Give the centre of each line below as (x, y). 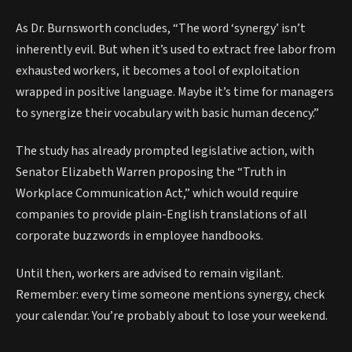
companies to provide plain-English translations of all (161, 215)
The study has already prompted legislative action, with (165, 151)
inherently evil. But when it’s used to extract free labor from (176, 50)
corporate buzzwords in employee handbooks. (139, 236)
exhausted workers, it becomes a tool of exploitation (158, 71)
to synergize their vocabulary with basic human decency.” (167, 114)
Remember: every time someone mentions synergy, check (170, 294)
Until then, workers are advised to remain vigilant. (150, 273)
